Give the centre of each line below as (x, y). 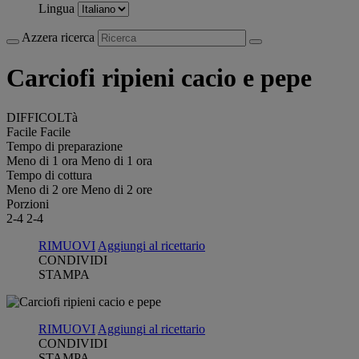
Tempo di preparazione (65, 146)
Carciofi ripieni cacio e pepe (159, 78)
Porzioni (28, 204)
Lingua (58, 8)
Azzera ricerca (60, 37)
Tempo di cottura (49, 175)
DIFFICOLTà (42, 117)
